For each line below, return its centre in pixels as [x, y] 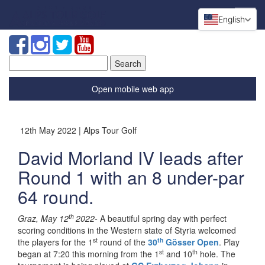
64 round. [56, 197]
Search [22, 61]
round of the [123, 242]
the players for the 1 [55, 242]
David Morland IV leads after [130, 158]
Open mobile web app [132, 89]
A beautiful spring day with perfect [162, 218]
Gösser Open [191, 242]
